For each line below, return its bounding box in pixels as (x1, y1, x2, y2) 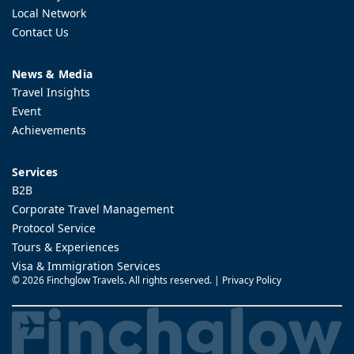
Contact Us (12, 24, 69, 40)
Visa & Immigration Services (12, 258, 160, 274)
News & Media (12, 66, 92, 82)
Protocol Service (12, 220, 96, 236)
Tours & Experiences (12, 239, 119, 255)
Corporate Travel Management (12, 201, 174, 217)
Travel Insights (12, 85, 90, 100)
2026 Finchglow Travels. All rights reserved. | (22, 273, 222, 288)
